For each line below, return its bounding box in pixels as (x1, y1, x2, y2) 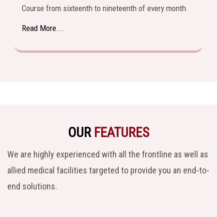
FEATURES (94, 124, 149, 141)
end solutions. (7, 181, 57, 192)
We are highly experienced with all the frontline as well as (7, 149, 208, 160)
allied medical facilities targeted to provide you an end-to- (7, 165, 209, 176)
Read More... (22, 23, 63, 33)
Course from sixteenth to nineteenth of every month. (22, 3, 188, 14)
